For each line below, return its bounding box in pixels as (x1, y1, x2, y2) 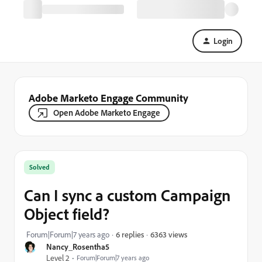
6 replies (116, 229, 144, 239)
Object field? (24, 204, 109, 224)
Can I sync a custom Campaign (24, 185, 230, 205)
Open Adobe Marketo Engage (53, 107, 160, 118)
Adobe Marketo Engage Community (29, 91, 188, 104)
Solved (29, 163, 50, 171)
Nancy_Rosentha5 (46, 242, 109, 251)
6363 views (150, 229, 187, 239)
